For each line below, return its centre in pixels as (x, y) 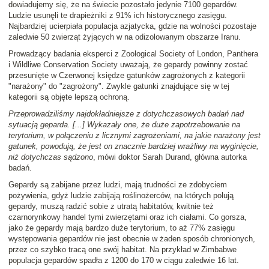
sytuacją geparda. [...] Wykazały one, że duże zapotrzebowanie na (124, 125)
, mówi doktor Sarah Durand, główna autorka (170, 157)
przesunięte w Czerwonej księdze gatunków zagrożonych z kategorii (127, 76)
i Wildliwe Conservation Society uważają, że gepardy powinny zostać (128, 65)
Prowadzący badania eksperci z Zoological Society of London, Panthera (133, 54)
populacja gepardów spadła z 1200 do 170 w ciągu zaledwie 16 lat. (124, 261)
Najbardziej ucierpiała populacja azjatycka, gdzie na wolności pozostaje (132, 26)
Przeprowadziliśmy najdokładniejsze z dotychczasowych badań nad (126, 114)
